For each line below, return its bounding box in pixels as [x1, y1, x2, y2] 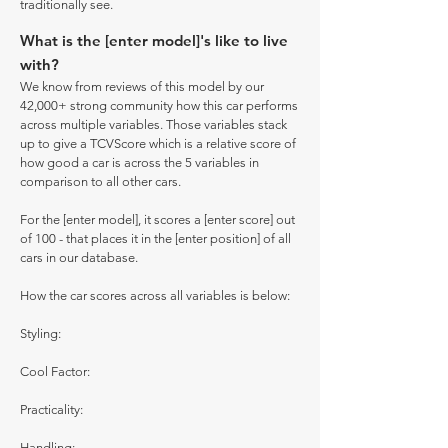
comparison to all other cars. [20, 174, 181, 189]
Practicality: [20, 402, 86, 417]
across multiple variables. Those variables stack [20, 117, 287, 132]
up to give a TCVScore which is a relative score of [20, 136, 296, 151]
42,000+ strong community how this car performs [20, 98, 298, 113]
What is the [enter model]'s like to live [20, 31, 288, 50]
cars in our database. [20, 250, 138, 265]
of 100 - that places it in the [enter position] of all [20, 231, 291, 246]
